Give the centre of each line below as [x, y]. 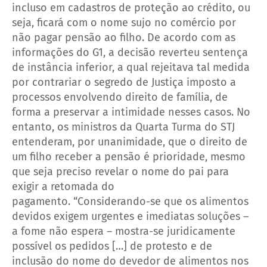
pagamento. [43, 201]
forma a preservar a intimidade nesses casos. [124, 112]
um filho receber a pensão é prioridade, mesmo [129, 156]
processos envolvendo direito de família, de [120, 97]
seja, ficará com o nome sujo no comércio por [124, 22]
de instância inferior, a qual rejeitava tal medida [131, 67]
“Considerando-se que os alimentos [161, 201]
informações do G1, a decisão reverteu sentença [130, 52]
